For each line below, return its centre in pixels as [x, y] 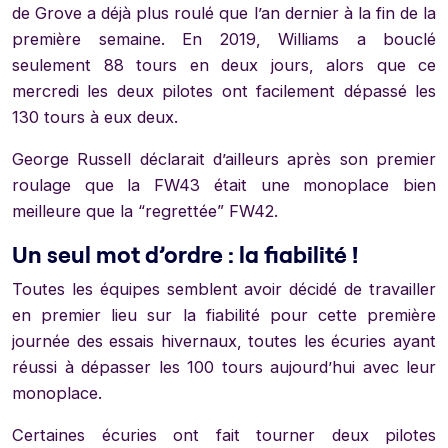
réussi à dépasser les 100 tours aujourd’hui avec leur [224, 367]
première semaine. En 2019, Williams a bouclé [224, 39]
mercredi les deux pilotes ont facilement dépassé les [224, 91]
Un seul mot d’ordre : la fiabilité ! [185, 254]
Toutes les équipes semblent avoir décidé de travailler [224, 289]
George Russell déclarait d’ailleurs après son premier [224, 159]
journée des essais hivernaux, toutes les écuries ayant [224, 341]
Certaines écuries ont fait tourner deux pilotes [224, 435]
